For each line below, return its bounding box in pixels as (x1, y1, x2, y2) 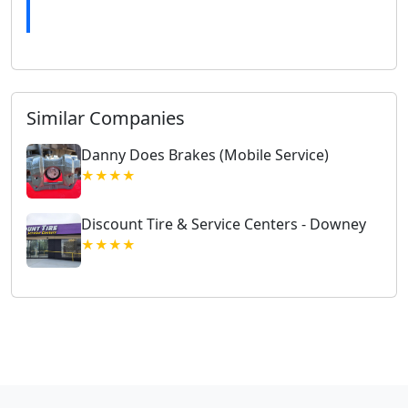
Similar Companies (26, 105, 185, 130)
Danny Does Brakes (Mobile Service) (81, 144, 329, 165)
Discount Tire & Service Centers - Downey (81, 213, 366, 234)
